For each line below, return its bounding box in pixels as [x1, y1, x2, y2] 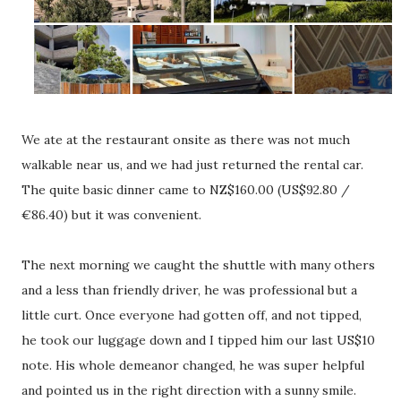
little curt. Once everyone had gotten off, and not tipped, [21, 307, 362, 324]
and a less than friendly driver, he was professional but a [21, 282, 357, 299]
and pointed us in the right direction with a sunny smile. [21, 382, 356, 399]
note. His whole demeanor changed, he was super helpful [21, 357, 364, 374]
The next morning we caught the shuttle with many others [21, 257, 375, 274]
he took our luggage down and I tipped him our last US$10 [21, 332, 375, 349]
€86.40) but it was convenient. [21, 207, 205, 224]
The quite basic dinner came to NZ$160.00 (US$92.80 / [21, 182, 350, 199]
